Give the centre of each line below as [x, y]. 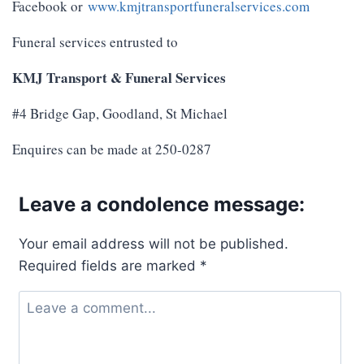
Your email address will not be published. [154, 244]
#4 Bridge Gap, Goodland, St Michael [120, 114]
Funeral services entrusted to [95, 42]
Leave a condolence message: [162, 205]
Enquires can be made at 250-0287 [112, 149]
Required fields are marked [109, 266]
